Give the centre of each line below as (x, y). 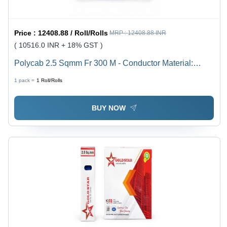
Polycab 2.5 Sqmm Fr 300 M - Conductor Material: (104, 63)
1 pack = (25, 81)
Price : (26, 33)
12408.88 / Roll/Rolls (73, 33)
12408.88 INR (147, 33)
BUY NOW (108, 108)
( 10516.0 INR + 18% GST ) (59, 45)
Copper (28, 75)
